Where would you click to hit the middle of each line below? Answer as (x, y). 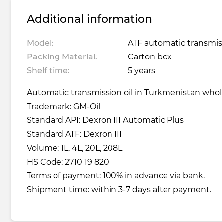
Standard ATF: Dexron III (74, 134)
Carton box (149, 57)
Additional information (89, 19)
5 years (140, 71)
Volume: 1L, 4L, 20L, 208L (75, 148)
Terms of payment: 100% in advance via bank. (116, 176)
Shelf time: (48, 71)
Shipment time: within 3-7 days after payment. (119, 190)
